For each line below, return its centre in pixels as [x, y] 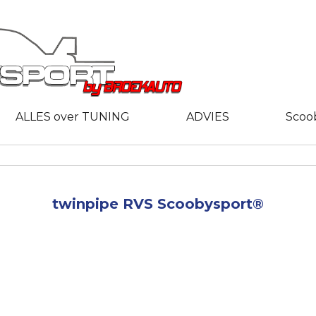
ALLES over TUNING [72, 116]
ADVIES [207, 116]
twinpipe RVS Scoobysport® [158, 204]
